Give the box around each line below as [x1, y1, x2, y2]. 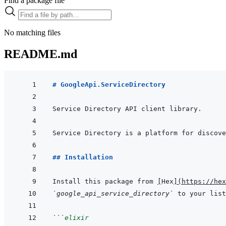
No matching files [4, 28, 61, 37]
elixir [65, 214, 89, 222]
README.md [4, 47, 77, 61]
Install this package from [52, 178, 157, 186]
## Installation [52, 153, 113, 161]
